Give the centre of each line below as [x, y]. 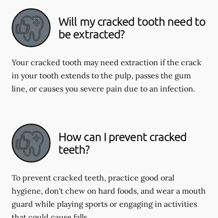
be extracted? [92, 34]
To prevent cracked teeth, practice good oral [93, 178]
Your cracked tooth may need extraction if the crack [107, 62]
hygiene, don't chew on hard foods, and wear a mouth [109, 191]
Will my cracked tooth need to [132, 21]
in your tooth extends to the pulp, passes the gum [101, 75]
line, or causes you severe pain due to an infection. [103, 89]
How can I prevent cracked [123, 136]
